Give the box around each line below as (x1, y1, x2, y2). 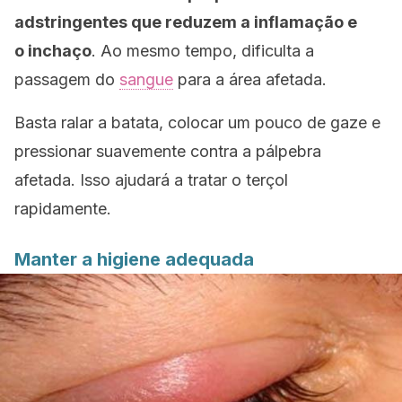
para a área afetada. (173, 70, 327, 89)
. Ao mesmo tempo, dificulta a (92, 41, 314, 60)
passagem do (14, 70, 119, 89)
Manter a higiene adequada (14, 249, 254, 270)
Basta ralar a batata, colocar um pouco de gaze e (14, 113, 380, 132)
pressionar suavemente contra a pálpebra (14, 142, 321, 161)
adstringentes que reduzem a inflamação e (14, 13, 357, 31)
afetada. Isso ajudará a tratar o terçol (14, 170, 288, 189)
